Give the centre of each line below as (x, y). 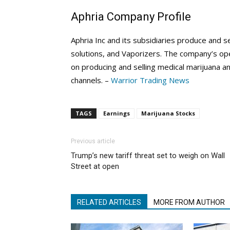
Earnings (117, 113)
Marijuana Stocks (168, 113)
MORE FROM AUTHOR (189, 202)
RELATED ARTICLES (109, 202)
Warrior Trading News (150, 80)
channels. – (91, 80)
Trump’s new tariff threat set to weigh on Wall (148, 156)
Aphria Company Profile (131, 17)
